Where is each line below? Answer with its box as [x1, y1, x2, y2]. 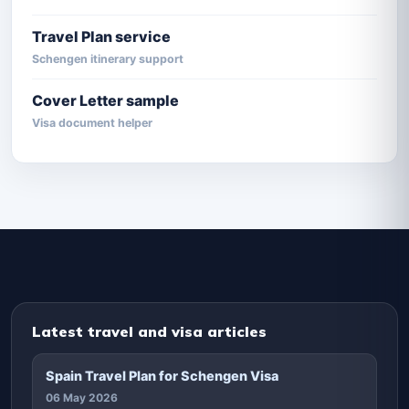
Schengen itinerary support [32, 51, 184, 66]
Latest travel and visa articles [32, 321, 267, 341]
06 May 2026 [46, 390, 118, 404]
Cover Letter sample [32, 90, 179, 110]
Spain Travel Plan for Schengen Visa [46, 367, 278, 383]
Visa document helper [32, 115, 152, 130]
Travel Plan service [32, 26, 171, 46]
